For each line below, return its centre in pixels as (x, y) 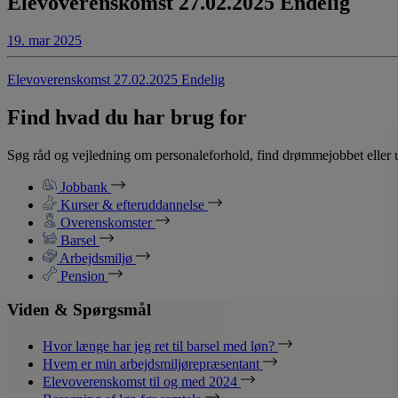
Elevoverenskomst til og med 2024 (142, 382)
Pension (83, 275)
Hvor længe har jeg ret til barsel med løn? (160, 346)
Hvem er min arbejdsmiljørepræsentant (153, 364)
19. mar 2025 (44, 40)
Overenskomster (106, 222)
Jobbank (84, 187)
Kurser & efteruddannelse (132, 204)
